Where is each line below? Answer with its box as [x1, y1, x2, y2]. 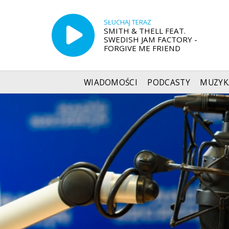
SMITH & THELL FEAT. [103, 25, 186, 36]
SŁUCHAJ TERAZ [103, 17, 151, 27]
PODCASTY [147, 77, 190, 88]
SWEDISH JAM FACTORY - [103, 34, 197, 44]
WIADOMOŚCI [83, 77, 138, 88]
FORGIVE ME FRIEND [103, 42, 180, 53]
